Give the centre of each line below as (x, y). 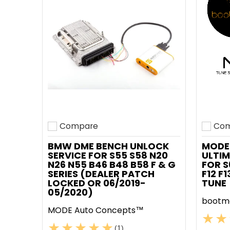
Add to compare (81, 133)
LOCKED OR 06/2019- (97, 183)
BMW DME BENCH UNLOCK (108, 146)
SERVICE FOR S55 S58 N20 (108, 155)
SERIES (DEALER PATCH (101, 174)
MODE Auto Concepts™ (96, 210)
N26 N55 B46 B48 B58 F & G (112, 165)
